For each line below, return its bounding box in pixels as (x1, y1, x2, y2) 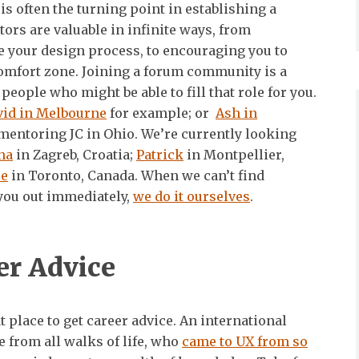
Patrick (136, 146, 184, 163)
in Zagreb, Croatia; (13, 146, 136, 163)
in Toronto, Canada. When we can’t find (8, 167, 264, 184)
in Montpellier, (184, 146, 284, 163)
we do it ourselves (133, 188, 250, 204)
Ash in (216, 104, 257, 121)
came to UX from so (182, 333, 308, 349)
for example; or (107, 104, 216, 121)
